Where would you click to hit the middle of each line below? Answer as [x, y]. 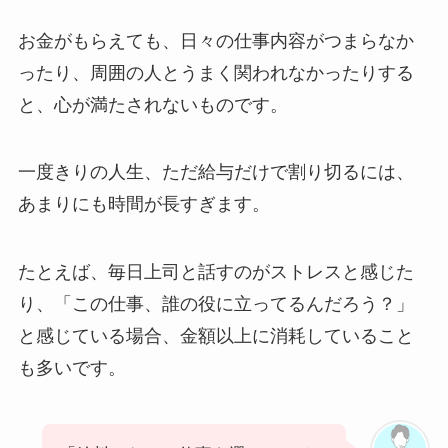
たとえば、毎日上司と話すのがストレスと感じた [215, 272]
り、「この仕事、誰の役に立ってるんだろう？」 [215, 304]
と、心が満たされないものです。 [152, 104]
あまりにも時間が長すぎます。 [143, 204]
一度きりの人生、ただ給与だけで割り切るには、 [215, 172]
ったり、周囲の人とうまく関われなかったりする [215, 72]
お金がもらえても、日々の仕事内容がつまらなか [215, 40]
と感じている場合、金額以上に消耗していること [215, 336]
